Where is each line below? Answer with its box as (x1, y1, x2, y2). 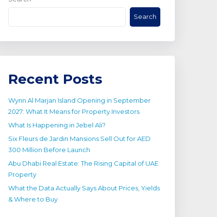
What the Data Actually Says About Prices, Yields (8, 184, 160, 192)
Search (133, 13, 156, 21)
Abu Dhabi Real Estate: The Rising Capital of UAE (8, 159, 158, 167)
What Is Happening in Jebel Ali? (8, 121, 106, 129)
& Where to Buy (8, 195, 58, 203)
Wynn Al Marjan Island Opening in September (8, 96, 151, 104)
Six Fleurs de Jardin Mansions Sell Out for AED (8, 134, 151, 142)
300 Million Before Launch (8, 145, 90, 154)
